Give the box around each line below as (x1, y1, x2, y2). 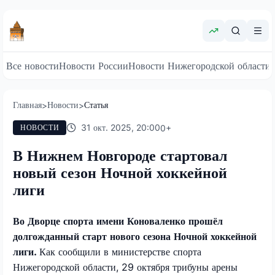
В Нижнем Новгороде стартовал (13, 146, 227, 165)
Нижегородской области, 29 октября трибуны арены (13, 260, 238, 273)
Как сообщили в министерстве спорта (39, 245, 201, 258)
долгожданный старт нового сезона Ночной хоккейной (13, 230, 257, 242)
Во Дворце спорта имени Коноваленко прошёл (13, 214, 223, 227)
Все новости (6, 60, 59, 72)
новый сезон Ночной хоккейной (13, 163, 227, 182)
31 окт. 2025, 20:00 (81, 122, 161, 133)
